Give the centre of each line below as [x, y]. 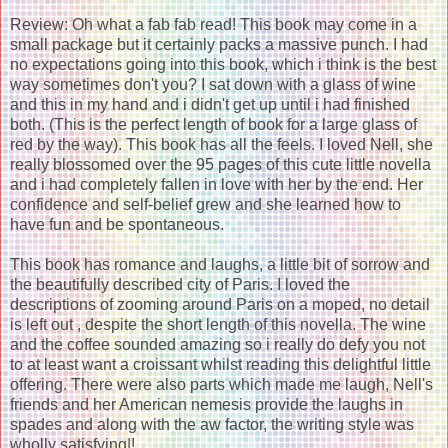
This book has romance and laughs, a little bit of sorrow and [220, 264]
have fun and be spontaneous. [117, 224]
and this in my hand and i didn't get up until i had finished [210, 104]
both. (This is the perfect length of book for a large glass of [213, 124]
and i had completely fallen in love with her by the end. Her [216, 184]
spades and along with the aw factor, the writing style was [212, 424]
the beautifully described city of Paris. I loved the [180, 284]
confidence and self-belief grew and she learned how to [205, 204]
